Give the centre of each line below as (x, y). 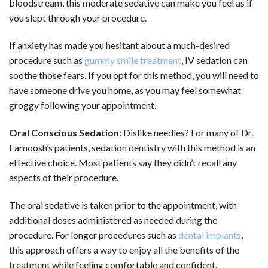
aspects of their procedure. (64, 177)
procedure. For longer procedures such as (94, 234)
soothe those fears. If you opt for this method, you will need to (134, 75)
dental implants (210, 234)
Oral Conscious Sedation (64, 132)
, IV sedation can (214, 60)
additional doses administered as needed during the (113, 220)
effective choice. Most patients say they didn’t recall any (123, 162)
